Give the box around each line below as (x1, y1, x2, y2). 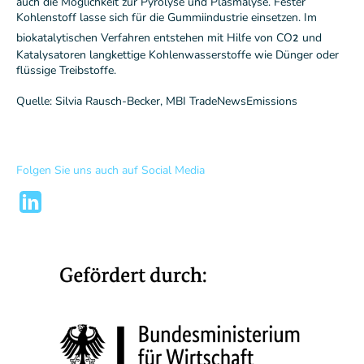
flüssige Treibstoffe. (16, 63, 119, 79)
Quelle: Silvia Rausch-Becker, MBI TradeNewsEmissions (16, 93, 297, 110)
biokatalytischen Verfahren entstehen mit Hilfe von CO (16, 30, 292, 46)
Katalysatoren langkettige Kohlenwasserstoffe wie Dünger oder (16, 47, 339, 63)
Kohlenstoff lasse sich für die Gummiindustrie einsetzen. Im (16, 10, 317, 26)
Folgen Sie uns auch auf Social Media (16, 162, 205, 179)
